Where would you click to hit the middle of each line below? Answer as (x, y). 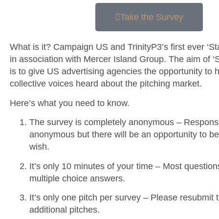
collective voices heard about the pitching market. (106, 84)
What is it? (30, 47)
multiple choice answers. (77, 178)
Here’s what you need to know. (70, 103)
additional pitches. (65, 209)
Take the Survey (152, 17)
